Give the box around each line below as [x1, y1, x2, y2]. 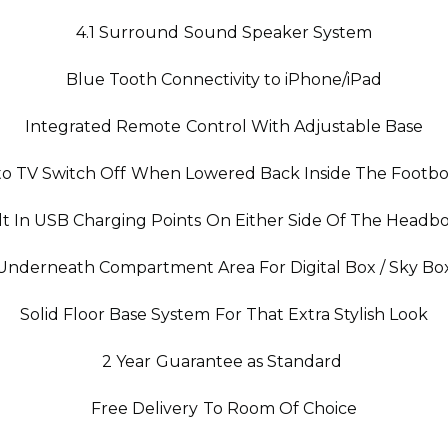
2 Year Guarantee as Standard [102, 352, 346, 371]
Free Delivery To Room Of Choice [91, 399, 357, 418]
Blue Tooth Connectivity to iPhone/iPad [65, 70, 383, 89]
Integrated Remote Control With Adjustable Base [25, 117, 423, 136]
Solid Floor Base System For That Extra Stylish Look [20, 305, 428, 324]
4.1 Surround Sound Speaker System [76, 23, 372, 42]
